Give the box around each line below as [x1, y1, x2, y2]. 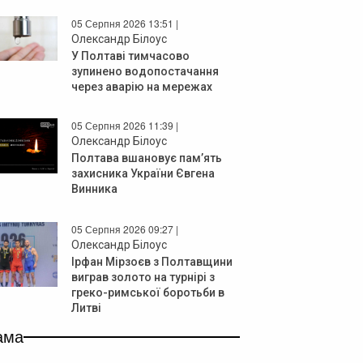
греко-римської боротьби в [71, 285, 224, 299]
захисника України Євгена [71, 166, 215, 180]
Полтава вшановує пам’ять [71, 151, 222, 164]
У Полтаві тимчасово [71, 49, 190, 62]
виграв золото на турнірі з [71, 270, 215, 284]
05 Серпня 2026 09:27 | [71, 221, 178, 236]
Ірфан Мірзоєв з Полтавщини [71, 254, 233, 268]
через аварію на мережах [71, 79, 212, 93]
